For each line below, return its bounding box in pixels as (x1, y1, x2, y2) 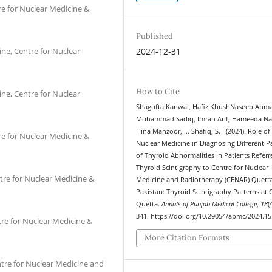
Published (136, 30, 174, 41)
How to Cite (136, 86, 180, 97)
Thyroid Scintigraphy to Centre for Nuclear (136, 163, 269, 172)
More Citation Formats (144, 232, 230, 243)
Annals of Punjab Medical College (161, 200, 257, 208)
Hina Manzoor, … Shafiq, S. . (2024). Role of (136, 127, 271, 135)
